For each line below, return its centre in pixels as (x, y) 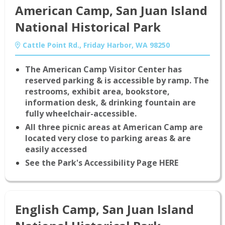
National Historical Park (88, 27)
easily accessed (56, 149)
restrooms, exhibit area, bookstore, (97, 92)
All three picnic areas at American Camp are (114, 127)
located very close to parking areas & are (108, 138)
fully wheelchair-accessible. (81, 114)
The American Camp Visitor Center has (103, 70)
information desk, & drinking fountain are (110, 103)
